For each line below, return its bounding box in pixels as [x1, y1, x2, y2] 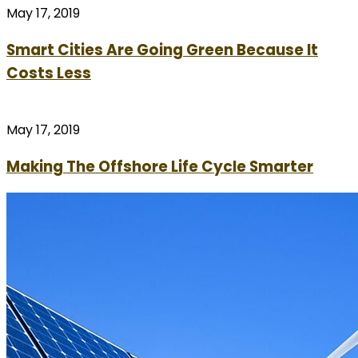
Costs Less [6, 62, 91, 85]
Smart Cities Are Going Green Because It [6, 39, 318, 62]
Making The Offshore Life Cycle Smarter [6, 155, 313, 177]
